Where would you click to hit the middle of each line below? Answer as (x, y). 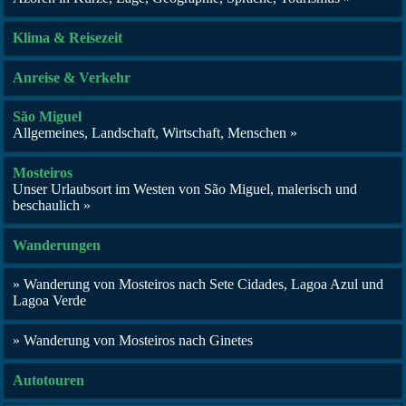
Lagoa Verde (50, 301)
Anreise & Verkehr (72, 77)
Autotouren (49, 380)
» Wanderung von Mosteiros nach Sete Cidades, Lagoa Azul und (198, 285)
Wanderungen (57, 245)
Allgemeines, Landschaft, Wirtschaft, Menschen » (155, 133)
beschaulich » (52, 205)
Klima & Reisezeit (68, 38)
